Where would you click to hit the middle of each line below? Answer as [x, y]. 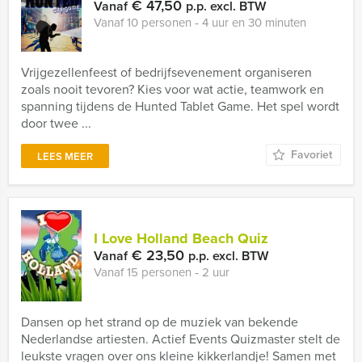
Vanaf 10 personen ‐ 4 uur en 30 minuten [200, 23]
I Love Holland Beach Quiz [181, 238]
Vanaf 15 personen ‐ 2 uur [162, 272]
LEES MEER [65, 156]
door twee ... [56, 123]
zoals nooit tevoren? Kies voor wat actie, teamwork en [173, 89]
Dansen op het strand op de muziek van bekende [160, 322]
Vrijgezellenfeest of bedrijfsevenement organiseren [166, 72]
